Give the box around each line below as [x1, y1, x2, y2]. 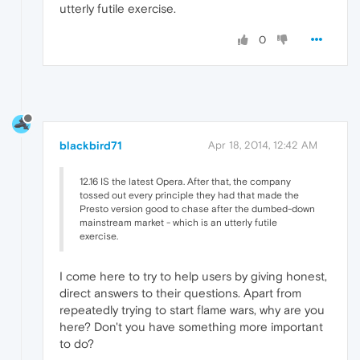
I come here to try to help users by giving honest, [59, 269, 327, 284]
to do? [59, 337, 94, 351]
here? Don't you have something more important [59, 320, 323, 334]
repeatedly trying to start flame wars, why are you [59, 303, 325, 317]
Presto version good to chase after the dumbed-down [80, 203, 315, 215]
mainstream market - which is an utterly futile [80, 217, 277, 229]
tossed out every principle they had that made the [80, 190, 299, 202]
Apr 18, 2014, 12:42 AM [208, 139, 317, 152]
